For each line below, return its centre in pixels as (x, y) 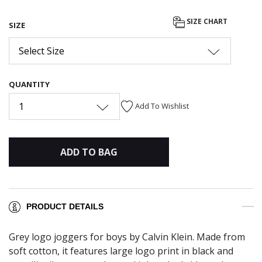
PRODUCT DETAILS (65, 207)
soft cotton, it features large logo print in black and (121, 251)
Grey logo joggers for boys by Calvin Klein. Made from (127, 237)
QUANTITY (29, 84)
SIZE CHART (207, 22)
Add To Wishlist (162, 106)
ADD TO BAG (89, 152)
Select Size (42, 51)
